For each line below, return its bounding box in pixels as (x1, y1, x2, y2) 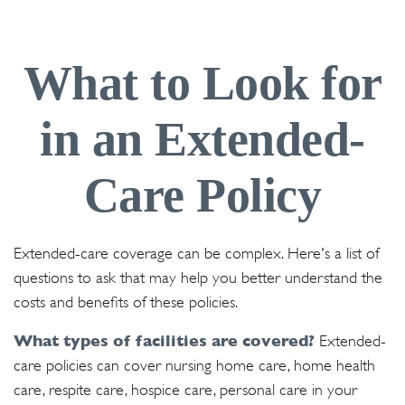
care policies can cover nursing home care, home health (14, 356, 375, 374)
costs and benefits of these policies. (14, 293, 238, 311)
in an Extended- (40, 112, 365, 166)
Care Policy (83, 168, 322, 222)
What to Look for (23, 56, 382, 110)
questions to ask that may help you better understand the (14, 268, 382, 287)
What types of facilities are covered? (14, 331, 315, 350)
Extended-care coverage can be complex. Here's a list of (14, 244, 379, 262)
